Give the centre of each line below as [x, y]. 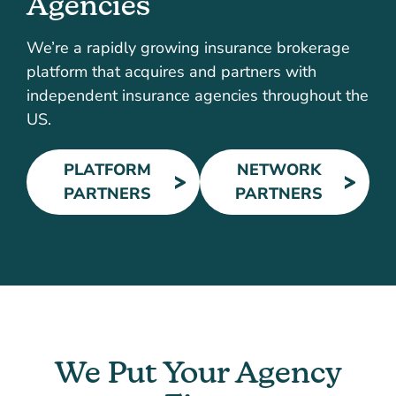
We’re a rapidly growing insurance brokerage [188, 48]
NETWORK [279, 170]
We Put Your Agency [198, 373]
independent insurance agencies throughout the [198, 96]
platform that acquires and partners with [171, 72]
